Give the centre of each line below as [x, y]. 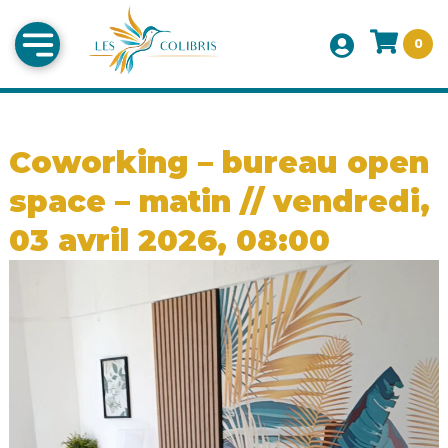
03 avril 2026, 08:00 [169, 241]
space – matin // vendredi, [219, 202]
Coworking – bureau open [218, 163]
